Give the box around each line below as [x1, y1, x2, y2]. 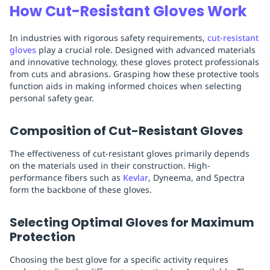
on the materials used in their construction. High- [10, 160, 210, 172]
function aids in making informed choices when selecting [10, 80, 242, 92]
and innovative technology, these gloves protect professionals [10, 56, 259, 68]
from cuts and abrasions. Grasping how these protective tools [10, 68, 259, 80]
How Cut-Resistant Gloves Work [10, 1, 246, 22]
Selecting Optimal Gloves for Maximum [10, 214, 254, 231]
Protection [10, 228, 75, 246]
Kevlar [123, 172, 148, 184]
